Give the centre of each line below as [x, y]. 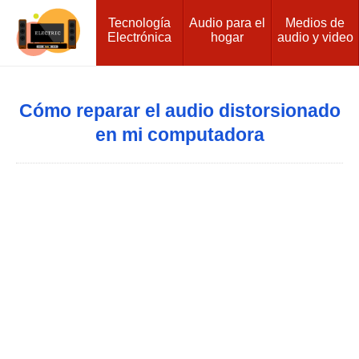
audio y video [315, 37]
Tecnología [140, 22]
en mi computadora [179, 135]
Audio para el [228, 22]
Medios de [315, 22]
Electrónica [140, 37]
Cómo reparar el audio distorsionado [179, 111]
